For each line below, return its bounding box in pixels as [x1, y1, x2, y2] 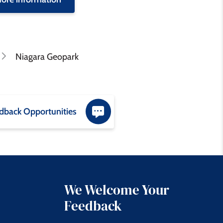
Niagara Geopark [15, 51, 79, 62]
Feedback [64, 196, 122, 215]
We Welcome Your [64, 180, 170, 199]
